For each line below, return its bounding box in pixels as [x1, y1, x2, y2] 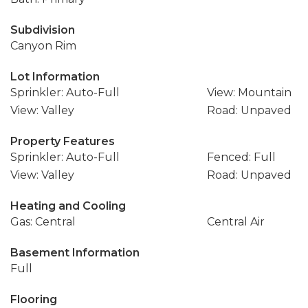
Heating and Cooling [10, 199, 126, 212]
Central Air [206, 215, 265, 228]
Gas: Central [10, 215, 76, 228]
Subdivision [10, 23, 75, 36]
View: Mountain [206, 86, 291, 99]
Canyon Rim [10, 39, 76, 52]
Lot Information [10, 70, 100, 83]
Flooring [10, 293, 57, 306]
